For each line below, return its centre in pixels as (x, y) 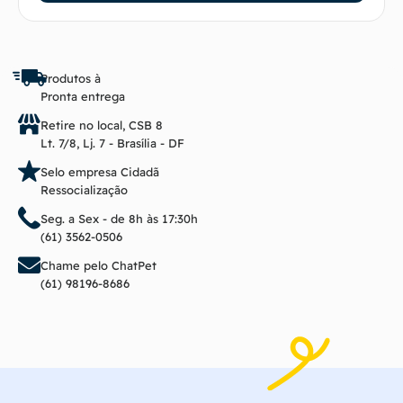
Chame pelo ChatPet (99, 265)
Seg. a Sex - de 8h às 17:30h (119, 218)
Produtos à (71, 78)
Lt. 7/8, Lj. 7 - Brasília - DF (112, 143)
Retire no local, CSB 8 (102, 125)
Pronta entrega (83, 96)
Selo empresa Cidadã (100, 171)
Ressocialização (84, 189)
